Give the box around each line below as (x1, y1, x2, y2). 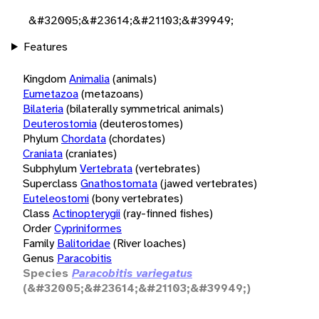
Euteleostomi (23, 190, 89, 206)
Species (23, 265, 68, 281)
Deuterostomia (23, 115, 97, 131)
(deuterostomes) (100, 115, 183, 131)
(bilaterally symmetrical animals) (66, 100, 224, 116)
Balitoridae (57, 235, 110, 251)
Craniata (23, 145, 63, 161)
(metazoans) (81, 85, 143, 101)
